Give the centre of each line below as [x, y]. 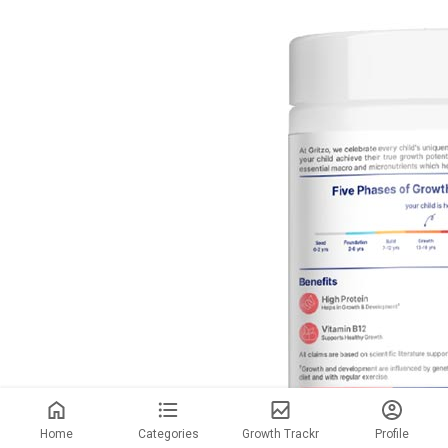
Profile [392, 434]
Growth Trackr [280, 434]
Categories [168, 434]
